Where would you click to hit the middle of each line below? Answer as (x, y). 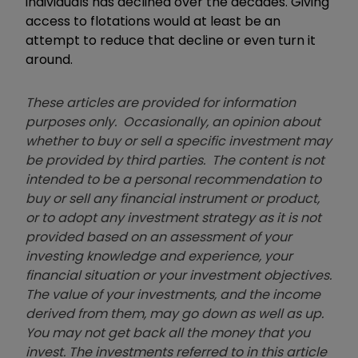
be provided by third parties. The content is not (175, 161)
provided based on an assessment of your (159, 237)
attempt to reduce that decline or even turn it (171, 41)
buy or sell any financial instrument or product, (173, 199)
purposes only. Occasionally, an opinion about (173, 122)
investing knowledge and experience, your (159, 257)
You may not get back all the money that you (168, 333)
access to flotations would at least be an (153, 22)
